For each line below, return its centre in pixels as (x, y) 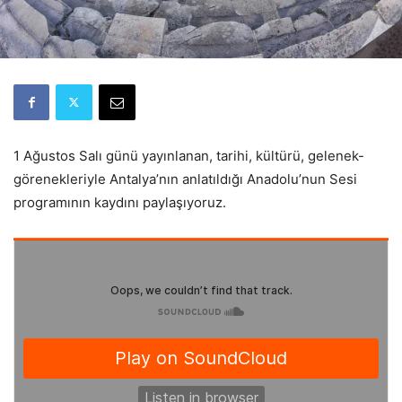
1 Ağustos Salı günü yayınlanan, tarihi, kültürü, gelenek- (189, 155)
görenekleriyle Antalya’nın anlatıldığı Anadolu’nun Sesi (185, 179)
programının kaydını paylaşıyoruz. (120, 202)
